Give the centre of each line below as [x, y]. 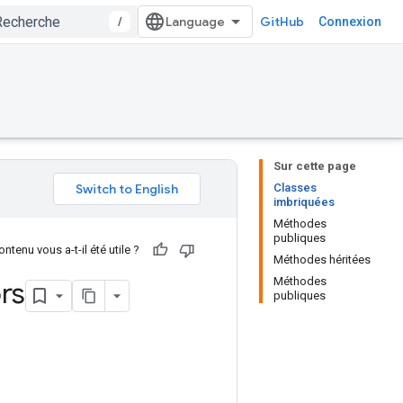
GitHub [282, 22]
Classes [295, 188]
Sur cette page [315, 166]
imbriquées [304, 202]
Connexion [350, 22]
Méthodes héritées [322, 260]
